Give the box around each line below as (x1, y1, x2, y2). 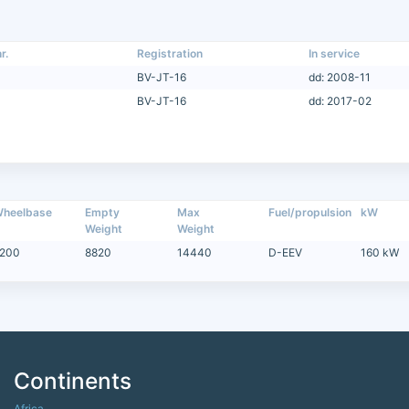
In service (308, 46, 360, 60)
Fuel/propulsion (268, 204, 352, 219)
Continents (14, 366, 131, 394)
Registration (137, 46, 204, 60)
